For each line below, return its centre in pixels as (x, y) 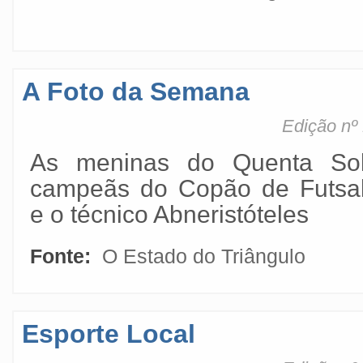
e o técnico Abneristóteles (169, 214)
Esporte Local (109, 334)
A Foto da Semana (136, 92)
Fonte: (63, 256)
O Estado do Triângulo (204, 256)
